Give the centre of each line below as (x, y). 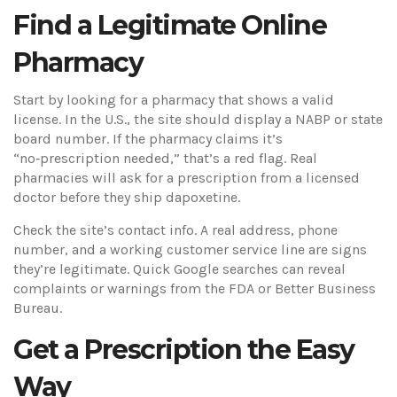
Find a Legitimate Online (170, 25)
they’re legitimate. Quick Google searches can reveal (179, 269)
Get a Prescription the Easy (184, 350)
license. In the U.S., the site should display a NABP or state (198, 119)
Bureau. (38, 308)
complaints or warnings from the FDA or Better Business (195, 288)
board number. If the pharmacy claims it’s (148, 139)
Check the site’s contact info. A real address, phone (175, 230)
